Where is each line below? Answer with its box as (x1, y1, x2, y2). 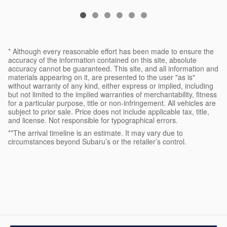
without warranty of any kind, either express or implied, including (8, 80, 213, 91)
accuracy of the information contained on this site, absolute (8, 54, 197, 65)
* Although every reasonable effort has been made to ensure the (8, 46, 214, 56)
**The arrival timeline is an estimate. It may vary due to (8, 127, 183, 138)
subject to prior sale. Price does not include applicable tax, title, (8, 106, 209, 117)
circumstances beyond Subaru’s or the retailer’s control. (8, 136, 186, 146)
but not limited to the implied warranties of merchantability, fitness (8, 89, 217, 99)
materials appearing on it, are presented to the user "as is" (8, 71, 195, 82)
